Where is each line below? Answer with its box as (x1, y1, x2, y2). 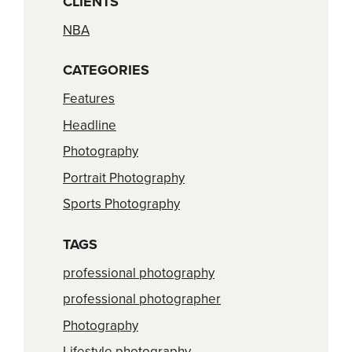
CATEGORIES (63, 61, 149, 79)
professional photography (63, 264, 214, 281)
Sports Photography (63, 196, 180, 213)
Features (63, 90, 115, 108)
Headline (63, 116, 116, 134)
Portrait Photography (63, 169, 185, 186)
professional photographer (63, 291, 221, 308)
